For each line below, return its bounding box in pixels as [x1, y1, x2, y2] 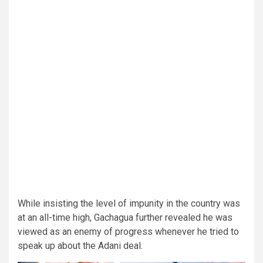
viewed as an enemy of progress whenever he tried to [18, 226, 239, 238]
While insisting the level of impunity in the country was [18, 198, 240, 210]
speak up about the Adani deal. [18, 240, 143, 252]
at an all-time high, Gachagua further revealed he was [18, 212, 232, 224]
